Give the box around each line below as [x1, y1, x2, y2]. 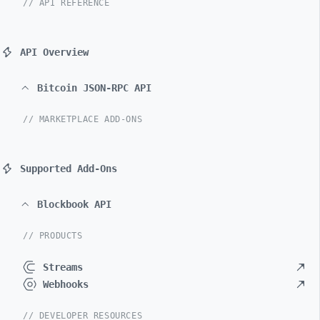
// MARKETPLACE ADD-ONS [23, 114, 143, 124]
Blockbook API [37, 199, 111, 210]
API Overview [20, 46, 89, 58]
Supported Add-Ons [20, 163, 117, 174]
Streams [43, 261, 83, 273]
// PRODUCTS [23, 231, 83, 241]
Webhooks [43, 279, 89, 290]
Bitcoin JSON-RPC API [37, 82, 151, 94]
